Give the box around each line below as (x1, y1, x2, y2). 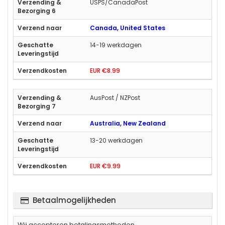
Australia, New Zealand (90, 119, 166, 128)
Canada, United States (90, 23, 165, 32)
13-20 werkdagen (90, 136, 143, 145)
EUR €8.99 (90, 66, 120, 75)
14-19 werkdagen (90, 40, 142, 49)
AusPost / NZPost (90, 93, 140, 102)
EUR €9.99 (90, 161, 121, 170)
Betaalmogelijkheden (33, 194, 116, 205)
